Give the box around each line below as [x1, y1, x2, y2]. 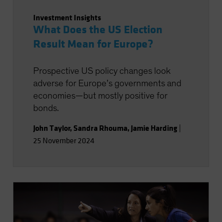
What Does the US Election [33, 23, 163, 37]
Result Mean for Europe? [33, 37, 153, 51]
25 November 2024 [33, 136, 95, 146]
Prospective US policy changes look [33, 66, 170, 76]
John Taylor [33, 123, 70, 133]
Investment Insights [33, 12, 101, 23]
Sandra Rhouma [73, 123, 127, 133]
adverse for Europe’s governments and [33, 79, 181, 88]
